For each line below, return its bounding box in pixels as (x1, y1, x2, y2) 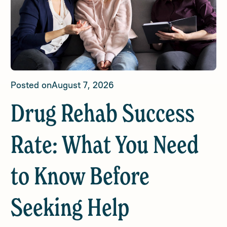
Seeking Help (11, 197, 130, 221)
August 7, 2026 (52, 79, 115, 91)
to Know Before (11, 166, 150, 190)
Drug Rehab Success (11, 103, 195, 127)
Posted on (11, 79, 52, 91)
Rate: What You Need (11, 134, 199, 159)
